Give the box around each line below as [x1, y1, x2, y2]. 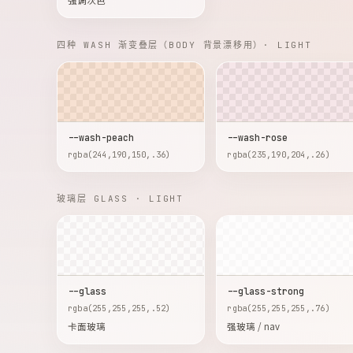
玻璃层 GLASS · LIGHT [57, 193, 184, 204]
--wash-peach [68, 132, 134, 143]
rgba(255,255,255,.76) [227, 303, 330, 314]
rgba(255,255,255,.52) [68, 303, 171, 314]
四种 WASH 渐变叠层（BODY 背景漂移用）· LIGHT [57, 39, 312, 50]
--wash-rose [227, 132, 288, 143]
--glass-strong [227, 285, 305, 297]
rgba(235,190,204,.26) [227, 149, 330, 160]
